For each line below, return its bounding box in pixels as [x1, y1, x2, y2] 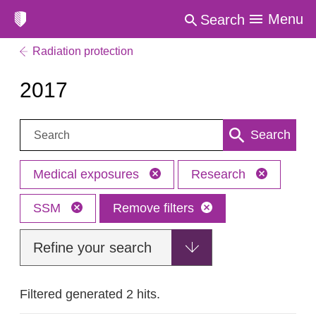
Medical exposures [33, 167, 142, 181]
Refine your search [33, 240, 152, 255]
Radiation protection [32, 45, 133, 57]
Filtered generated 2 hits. [20, 287, 160, 301]
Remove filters [113, 201, 194, 215]
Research [191, 167, 249, 181]
